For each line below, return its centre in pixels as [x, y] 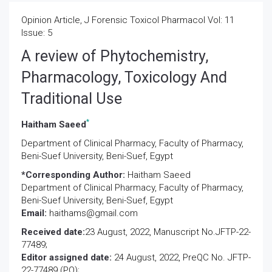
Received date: [53, 232]
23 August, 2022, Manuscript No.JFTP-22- [168, 232]
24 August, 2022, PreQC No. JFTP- [181, 257]
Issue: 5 [37, 33]
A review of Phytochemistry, [115, 56]
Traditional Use [72, 99]
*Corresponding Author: [74, 175]
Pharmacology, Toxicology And [124, 77]
